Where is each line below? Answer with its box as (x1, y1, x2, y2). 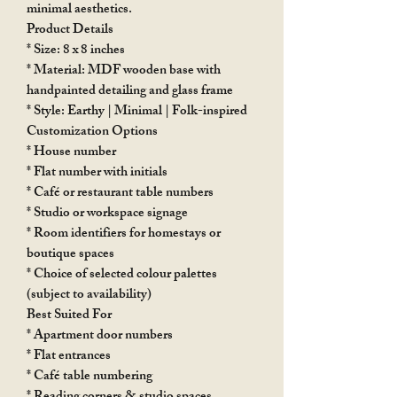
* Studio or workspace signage (27, 201, 188, 226)
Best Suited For (27, 303, 112, 328)
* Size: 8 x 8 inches (27, 38, 125, 63)
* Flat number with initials (27, 160, 167, 185)
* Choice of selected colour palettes (27, 262, 217, 287)
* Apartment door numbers (27, 323, 173, 348)
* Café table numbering (27, 364, 152, 389)
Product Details (27, 18, 113, 43)
